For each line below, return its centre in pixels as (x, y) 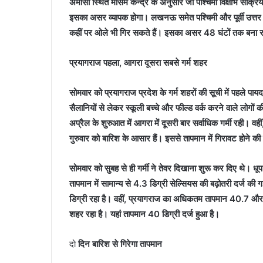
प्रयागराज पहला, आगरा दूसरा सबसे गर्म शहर (138, 63)
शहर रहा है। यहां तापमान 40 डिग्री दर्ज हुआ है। (144, 214)
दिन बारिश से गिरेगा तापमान (120, 244)
